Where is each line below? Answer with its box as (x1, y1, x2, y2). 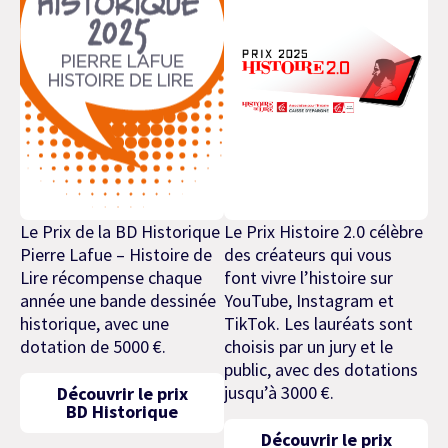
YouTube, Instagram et (224, 289, 394, 313)
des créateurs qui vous (224, 243, 392, 267)
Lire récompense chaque (20, 266, 202, 290)
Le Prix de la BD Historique (20, 220, 220, 244)
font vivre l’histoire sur (224, 266, 393, 290)
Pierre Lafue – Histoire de (20, 243, 212, 267)
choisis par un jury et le (224, 335, 393, 359)
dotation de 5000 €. (20, 335, 170, 359)
